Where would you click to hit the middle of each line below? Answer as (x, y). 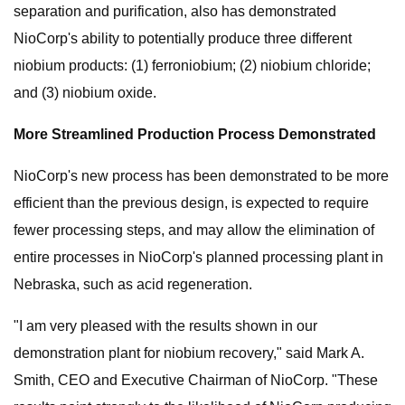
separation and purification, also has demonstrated (175, 11)
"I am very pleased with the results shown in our (165, 326)
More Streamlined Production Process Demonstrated (195, 134)
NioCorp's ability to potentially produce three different (183, 38)
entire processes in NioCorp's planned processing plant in (198, 257)
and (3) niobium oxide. (85, 93)
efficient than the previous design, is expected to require (191, 203)
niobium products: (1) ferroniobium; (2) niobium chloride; (192, 66)
